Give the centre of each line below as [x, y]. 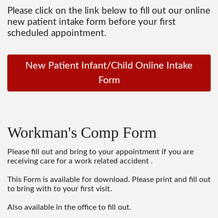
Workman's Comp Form [82, 132]
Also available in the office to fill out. [70, 207]
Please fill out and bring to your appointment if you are [100, 152]
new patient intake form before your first [91, 22]
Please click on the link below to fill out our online [109, 11]
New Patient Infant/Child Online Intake [109, 65]
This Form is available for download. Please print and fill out [109, 179]
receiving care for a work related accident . [80, 161]
